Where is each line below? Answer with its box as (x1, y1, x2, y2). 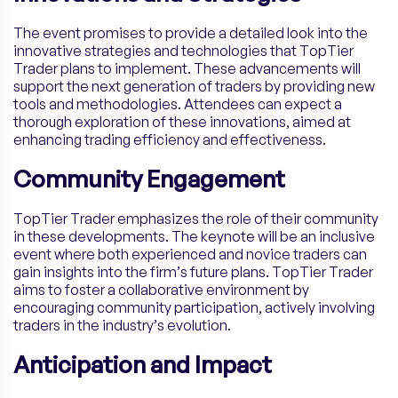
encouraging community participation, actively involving (13, 298, 375, 317)
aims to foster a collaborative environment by (13, 281, 309, 299)
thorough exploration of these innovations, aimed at (13, 113, 351, 131)
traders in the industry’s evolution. (13, 316, 231, 335)
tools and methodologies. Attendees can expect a (13, 95, 342, 114)
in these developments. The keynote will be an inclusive (13, 227, 375, 246)
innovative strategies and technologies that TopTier (13, 42, 354, 60)
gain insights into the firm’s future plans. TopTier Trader (13, 263, 373, 282)
